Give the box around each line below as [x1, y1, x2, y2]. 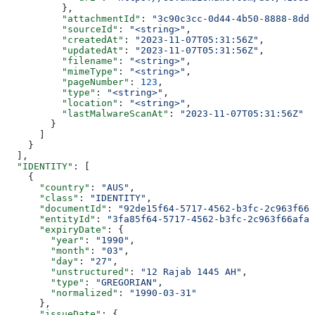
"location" [6, 97, 118, 108]
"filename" [6, 55, 118, 66]
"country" [6, 181, 90, 193]
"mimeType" [6, 65, 118, 77]
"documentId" [6, 202, 107, 214]
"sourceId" [6, 23, 118, 34]
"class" [6, 192, 79, 203]
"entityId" [6, 213, 96, 224]
